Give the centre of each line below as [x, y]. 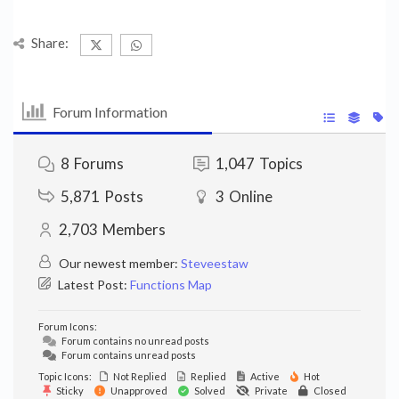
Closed [329, 391]
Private [270, 391]
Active [264, 376]
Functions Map [171, 285]
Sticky [69, 391]
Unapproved [138, 391]
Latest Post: [93, 285]
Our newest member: [118, 263]
